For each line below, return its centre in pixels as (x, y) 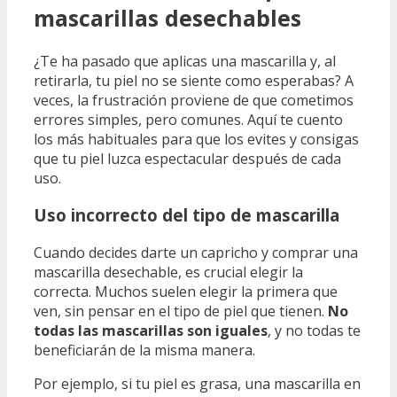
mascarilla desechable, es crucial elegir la (168, 272)
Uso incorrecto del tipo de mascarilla (187, 215)
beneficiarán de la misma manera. (144, 350)
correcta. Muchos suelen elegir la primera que (186, 291)
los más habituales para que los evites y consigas (196, 139)
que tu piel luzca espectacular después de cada (187, 158)
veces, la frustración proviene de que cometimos (194, 100)
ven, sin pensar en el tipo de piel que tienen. (181, 311)
